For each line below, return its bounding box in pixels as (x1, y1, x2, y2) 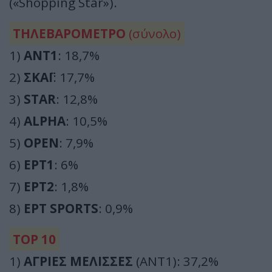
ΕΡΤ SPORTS (24, 199, 98, 217)
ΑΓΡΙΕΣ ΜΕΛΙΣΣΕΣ (24, 252, 133, 270)
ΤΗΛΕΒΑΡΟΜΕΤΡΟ (13, 24, 126, 42)
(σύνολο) (126, 24, 181, 42)
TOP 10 (13, 230, 56, 248)
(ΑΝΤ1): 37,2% (133, 252, 219, 270)
